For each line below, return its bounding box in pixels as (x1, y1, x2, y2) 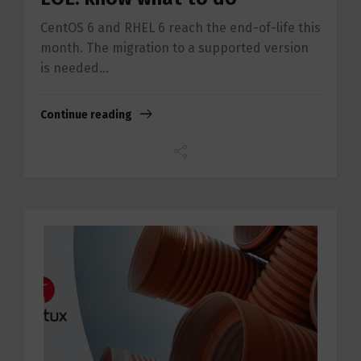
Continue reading (40, 107, 132, 122)
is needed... (40, 60, 109, 77)
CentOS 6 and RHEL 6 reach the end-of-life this (40, 20, 321, 36)
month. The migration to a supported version (40, 40, 309, 56)
